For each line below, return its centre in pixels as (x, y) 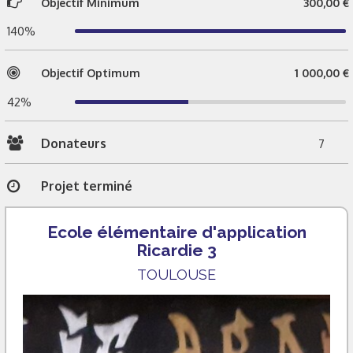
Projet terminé (87, 186)
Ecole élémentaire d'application (176, 232)
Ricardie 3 (176, 250)
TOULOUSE (176, 274)
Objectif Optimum (91, 73)
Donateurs (74, 143)
